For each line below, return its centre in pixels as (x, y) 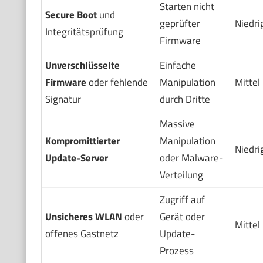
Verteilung (181, 175)
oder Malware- (191, 158)
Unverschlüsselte (82, 65)
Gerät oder (182, 216)
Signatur (63, 99)
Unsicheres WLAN (83, 216)
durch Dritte (185, 99)
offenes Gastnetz (82, 233)
